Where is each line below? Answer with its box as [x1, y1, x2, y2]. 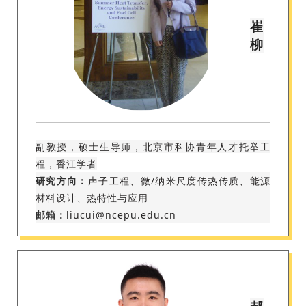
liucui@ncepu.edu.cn [66, 208, 176, 222]
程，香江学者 [36, 157, 97, 171]
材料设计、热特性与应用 [36, 191, 148, 205]
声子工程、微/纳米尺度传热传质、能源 [87, 174, 271, 188]
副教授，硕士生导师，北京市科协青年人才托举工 [36, 140, 270, 154]
